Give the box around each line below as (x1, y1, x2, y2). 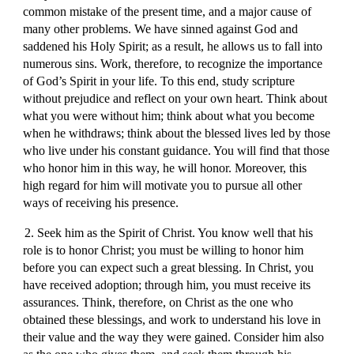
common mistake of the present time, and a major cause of (23, 5, 312, 18)
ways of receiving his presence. (23, 196, 179, 209)
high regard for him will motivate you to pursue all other (23, 179, 303, 192)
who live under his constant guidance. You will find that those (23, 144, 330, 157)
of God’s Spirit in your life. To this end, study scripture (23, 74, 296, 88)
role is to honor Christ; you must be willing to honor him (23, 243, 304, 257)
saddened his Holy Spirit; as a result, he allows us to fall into (23, 40, 323, 53)
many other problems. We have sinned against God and (23, 22, 299, 36)
